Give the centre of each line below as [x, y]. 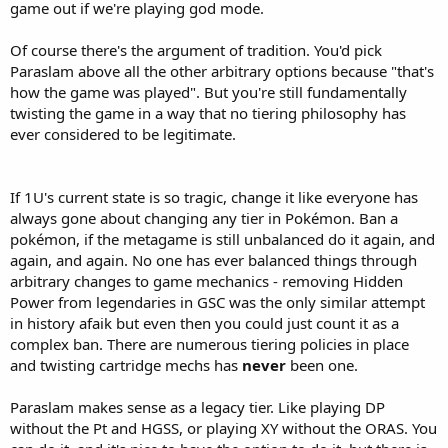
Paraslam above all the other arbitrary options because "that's [222, 70]
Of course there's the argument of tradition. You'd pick [196, 49]
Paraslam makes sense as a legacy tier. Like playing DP [197, 406]
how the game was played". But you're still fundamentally [208, 91]
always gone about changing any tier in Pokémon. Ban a [204, 217]
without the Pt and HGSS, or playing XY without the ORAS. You [223, 427]
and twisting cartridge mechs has [126, 364]
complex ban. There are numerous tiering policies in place [209, 343]
